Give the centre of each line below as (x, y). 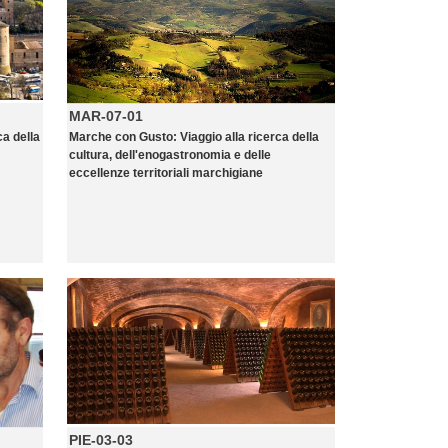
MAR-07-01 (106, 116)
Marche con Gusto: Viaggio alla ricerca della (194, 137)
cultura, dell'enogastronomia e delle (170, 155)
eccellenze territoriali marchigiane (166, 173)
